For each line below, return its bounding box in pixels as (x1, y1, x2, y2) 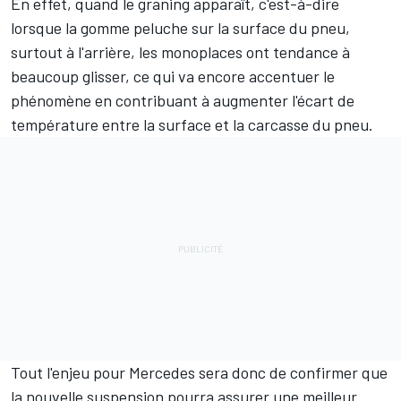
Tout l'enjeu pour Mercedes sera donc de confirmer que (11, 362, 388, 382)
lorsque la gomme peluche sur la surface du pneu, (11, 17, 350, 38)
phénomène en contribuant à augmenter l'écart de (11, 90, 354, 110)
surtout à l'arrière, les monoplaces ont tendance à (11, 41, 350, 62)
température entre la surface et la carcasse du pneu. (11, 114, 373, 134)
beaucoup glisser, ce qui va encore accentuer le (11, 65, 335, 86)
